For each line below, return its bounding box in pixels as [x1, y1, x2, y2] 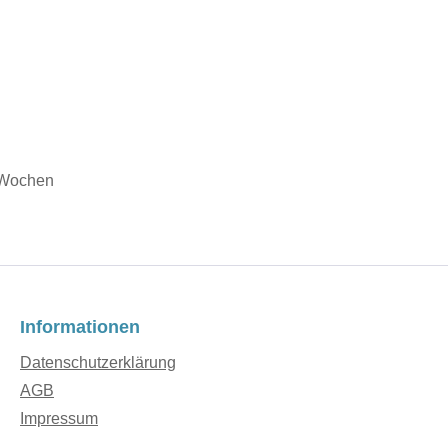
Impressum [20, 410, 98, 428]
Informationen [20, 317, 140, 338]
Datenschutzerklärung [20, 354, 176, 372]
